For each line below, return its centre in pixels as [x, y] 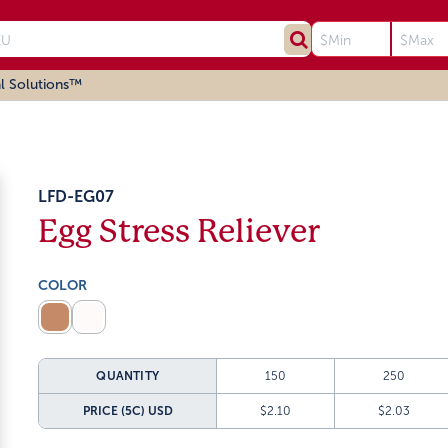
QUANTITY [128, 376]
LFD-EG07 [76, 196]
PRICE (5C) [113, 411]
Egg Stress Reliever [179, 231]
